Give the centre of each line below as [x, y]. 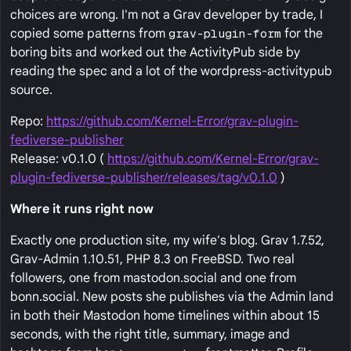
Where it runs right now [82, 210]
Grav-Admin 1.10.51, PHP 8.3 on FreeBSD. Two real [152, 260]
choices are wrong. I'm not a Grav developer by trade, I [166, 15]
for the [302, 34]
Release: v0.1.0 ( [59, 159]
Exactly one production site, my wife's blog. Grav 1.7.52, [167, 241]
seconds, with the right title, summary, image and [150, 335]
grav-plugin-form [225, 34]
